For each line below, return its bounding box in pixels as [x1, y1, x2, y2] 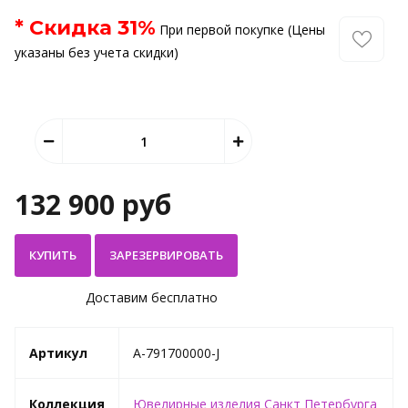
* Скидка [15, 15, 117, 40]
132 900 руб [15, 186, 171, 223]
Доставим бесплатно [85, 289, 218, 306]
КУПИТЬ [29, 247, 76, 263]
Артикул [29, 344, 87, 362]
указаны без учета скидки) [15, 44, 178, 61]
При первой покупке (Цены [156, 21, 325, 38]
